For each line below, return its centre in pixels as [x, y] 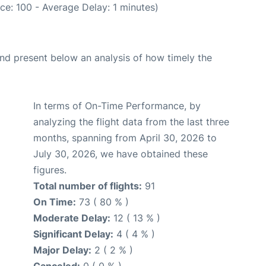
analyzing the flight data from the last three [131, 121]
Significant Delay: [73, 234]
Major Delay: [62, 250]
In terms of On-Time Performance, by [117, 105]
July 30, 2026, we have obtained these [121, 153]
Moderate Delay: [72, 218]
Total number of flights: [88, 186]
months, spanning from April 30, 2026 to [125, 137]
